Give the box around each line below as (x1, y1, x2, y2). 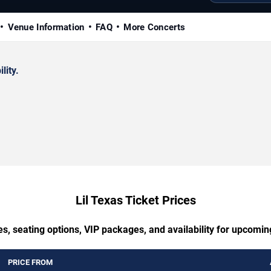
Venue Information (7, 21, 85, 33)
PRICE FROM (8, 257, 53, 267)
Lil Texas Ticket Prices (75, 192, 196, 207)
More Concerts (123, 21, 186, 33)
